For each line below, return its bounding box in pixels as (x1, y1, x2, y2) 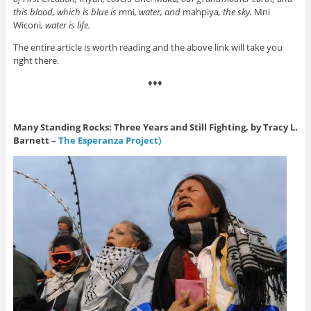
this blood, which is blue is (12, 6, 119, 19)
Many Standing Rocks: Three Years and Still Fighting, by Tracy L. (12, 121, 298, 134)
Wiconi (12, 19, 41, 32)
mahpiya (182, 6, 219, 19)
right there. (12, 54, 59, 67)
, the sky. (218, 6, 254, 19)
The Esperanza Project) (58, 134, 161, 147)
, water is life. (40, 19, 90, 32)
